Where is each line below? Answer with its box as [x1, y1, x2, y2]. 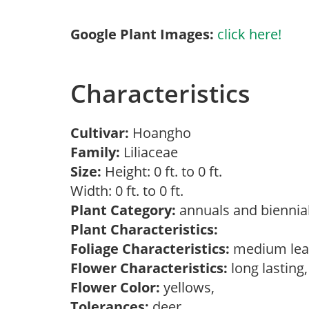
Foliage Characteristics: [70, 239, 230, 258]
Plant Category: [70, 201, 176, 219]
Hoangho [132, 123, 198, 142]
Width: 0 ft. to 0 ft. [70, 181, 190, 200]
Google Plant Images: [70, 25, 214, 43]
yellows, [160, 278, 221, 297]
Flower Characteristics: [70, 259, 228, 277]
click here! [217, 25, 281, 43]
